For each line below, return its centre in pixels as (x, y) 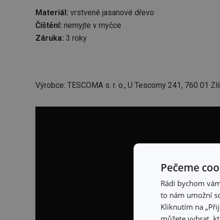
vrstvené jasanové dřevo (111, 13)
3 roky (75, 38)
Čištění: (49, 26)
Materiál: (52, 13)
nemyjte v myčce (92, 26)
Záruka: (50, 38)
